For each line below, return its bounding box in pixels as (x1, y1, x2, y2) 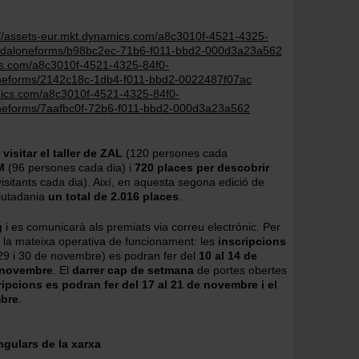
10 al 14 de (199, 249, 257, 262)
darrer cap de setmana (72, 264, 197, 276)
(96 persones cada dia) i (5, 161, 135, 174)
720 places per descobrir (135, 161, 269, 174)
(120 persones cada (123, 147, 228, 159)
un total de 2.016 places (48, 190, 179, 203)
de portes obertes (197, 264, 287, 276)
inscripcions (218, 235, 286, 248)
